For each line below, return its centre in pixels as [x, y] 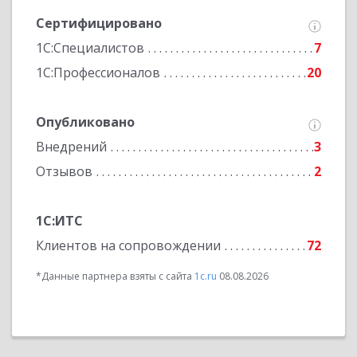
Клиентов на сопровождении [128, 245]
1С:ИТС [59, 221]
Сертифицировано [99, 23]
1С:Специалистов [90, 48]
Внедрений [71, 147]
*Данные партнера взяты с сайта [115, 276]
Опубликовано [85, 122]
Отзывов [64, 171]
